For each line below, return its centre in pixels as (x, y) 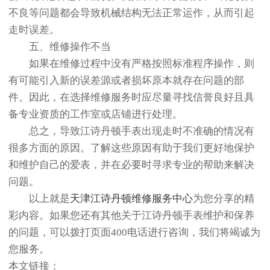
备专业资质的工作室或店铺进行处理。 (96, 114)
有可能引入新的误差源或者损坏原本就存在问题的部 (126, 80)
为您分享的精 (224, 198)
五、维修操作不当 (60, 46)
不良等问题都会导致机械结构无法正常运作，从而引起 (131, 13)
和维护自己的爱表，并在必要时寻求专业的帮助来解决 (131, 165)
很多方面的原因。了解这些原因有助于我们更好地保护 (131, 148)
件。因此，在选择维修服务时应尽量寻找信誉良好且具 (131, 97)
